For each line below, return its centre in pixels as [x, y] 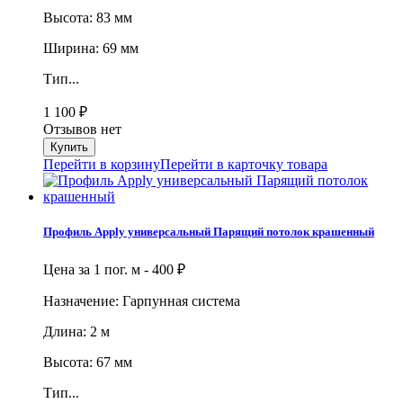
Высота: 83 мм [88, 17]
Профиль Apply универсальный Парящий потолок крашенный [209, 231]
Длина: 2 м [76, 332]
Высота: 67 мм [88, 363]
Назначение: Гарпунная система [142, 301]
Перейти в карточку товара [244, 164]
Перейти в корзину [102, 164]
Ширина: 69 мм [91, 48]
